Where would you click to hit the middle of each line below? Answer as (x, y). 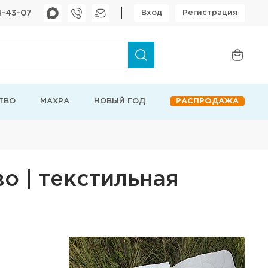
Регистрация (210, 13)
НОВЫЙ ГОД (119, 101)
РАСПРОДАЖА (207, 101)
